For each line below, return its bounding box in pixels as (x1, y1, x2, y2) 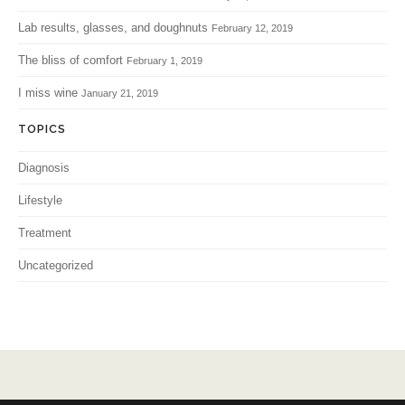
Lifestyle (18, 193, 62, 207)
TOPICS (18, 122, 66, 137)
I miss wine (18, 85, 78, 99)
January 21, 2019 (81, 87, 158, 99)
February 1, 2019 (127, 54, 202, 66)
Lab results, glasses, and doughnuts (18, 20, 208, 34)
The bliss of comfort (18, 52, 123, 67)
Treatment (18, 225, 71, 240)
